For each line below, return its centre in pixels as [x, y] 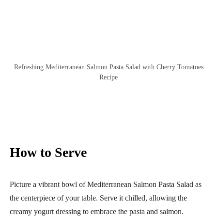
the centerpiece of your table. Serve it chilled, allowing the [98, 198]
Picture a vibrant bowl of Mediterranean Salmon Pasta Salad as [106, 184]
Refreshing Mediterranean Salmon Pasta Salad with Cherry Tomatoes [108, 67]
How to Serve [48, 152]
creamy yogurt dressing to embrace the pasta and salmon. [97, 211]
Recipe [108, 77]
